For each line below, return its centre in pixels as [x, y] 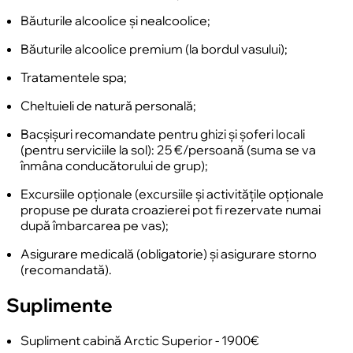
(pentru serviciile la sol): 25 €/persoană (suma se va [168, 149]
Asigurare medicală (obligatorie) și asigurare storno [169, 253]
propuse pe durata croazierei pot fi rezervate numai [171, 209]
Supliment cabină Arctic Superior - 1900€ [140, 340]
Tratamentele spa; [74, 77]
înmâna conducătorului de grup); [115, 165]
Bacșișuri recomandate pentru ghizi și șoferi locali [163, 134]
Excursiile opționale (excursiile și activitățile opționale [172, 193]
